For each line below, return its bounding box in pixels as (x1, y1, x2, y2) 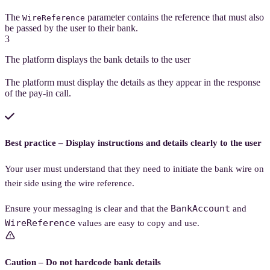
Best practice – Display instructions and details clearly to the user (5, 137, 262, 148)
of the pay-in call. (5, 88, 71, 99)
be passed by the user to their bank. (5, 23, 138, 34)
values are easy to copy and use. (75, 218, 199, 228)
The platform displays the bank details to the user (5, 54, 190, 65)
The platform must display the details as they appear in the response (5, 77, 260, 88)
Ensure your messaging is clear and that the (5, 204, 171, 214)
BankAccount (171, 203, 230, 215)
